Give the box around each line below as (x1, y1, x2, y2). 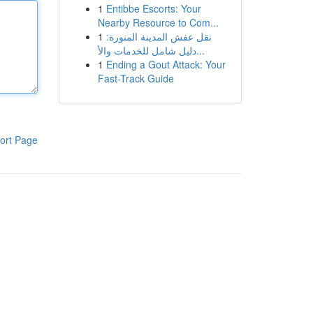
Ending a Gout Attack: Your (105, 57, 226, 71)
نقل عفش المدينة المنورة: (105, 29, 212, 43)
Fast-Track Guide (97, 71, 174, 85)
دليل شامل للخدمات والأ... (196, 43, 205, 57)
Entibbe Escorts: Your (105, 1, 201, 15)
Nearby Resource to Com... (97, 15, 219, 29)
